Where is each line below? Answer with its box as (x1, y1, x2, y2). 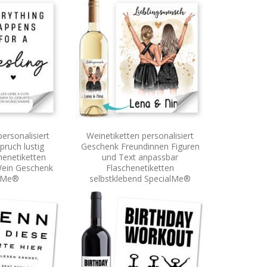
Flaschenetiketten (106, 162, 174, 173)
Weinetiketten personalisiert (86, 129, 194, 141)
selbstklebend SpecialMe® (89, 172, 191, 184)
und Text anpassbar (102, 151, 178, 163)
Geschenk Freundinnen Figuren (80, 140, 200, 152)
